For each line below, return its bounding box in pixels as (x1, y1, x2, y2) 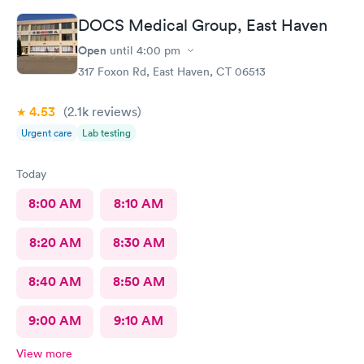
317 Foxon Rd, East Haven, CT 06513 (78, 64, 266, 79)
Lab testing (82, 126, 131, 140)
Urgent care (21, 126, 72, 140)
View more (16, 346, 72, 361)
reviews (89, 103, 137, 119)
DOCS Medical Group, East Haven (78, 15, 327, 35)
